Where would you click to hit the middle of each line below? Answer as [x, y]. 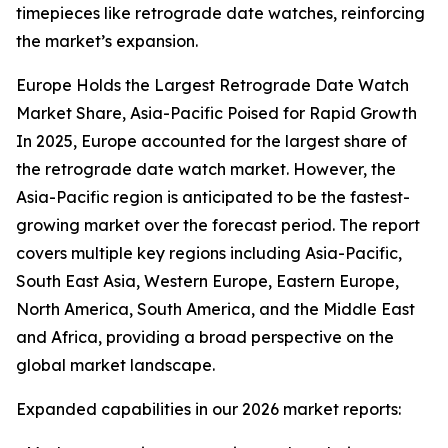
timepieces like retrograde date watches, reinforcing [220, 13]
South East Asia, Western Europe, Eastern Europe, [207, 281]
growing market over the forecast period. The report [218, 225]
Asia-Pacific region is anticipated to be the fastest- [213, 197]
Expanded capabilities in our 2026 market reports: [208, 409]
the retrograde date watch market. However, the [206, 169]
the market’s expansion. [107, 41]
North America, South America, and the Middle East [215, 309]
